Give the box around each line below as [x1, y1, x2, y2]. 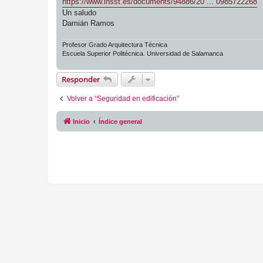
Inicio [73, 118, 90, 126]
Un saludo [62, 8, 96, 17]
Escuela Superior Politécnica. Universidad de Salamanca [62, 50, 223, 58]
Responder [62, 74, 100, 85]
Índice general [99, 118, 142, 126]
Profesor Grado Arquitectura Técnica [62, 41, 167, 49]
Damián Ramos [62, 18, 114, 28]
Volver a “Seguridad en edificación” [67, 95, 179, 103]
